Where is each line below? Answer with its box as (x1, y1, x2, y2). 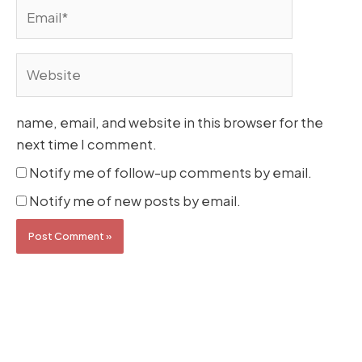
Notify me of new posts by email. (29, 192, 241, 210)
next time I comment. (16, 135, 157, 153)
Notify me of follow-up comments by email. (29, 164, 312, 182)
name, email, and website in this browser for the (16, 113, 323, 131)
